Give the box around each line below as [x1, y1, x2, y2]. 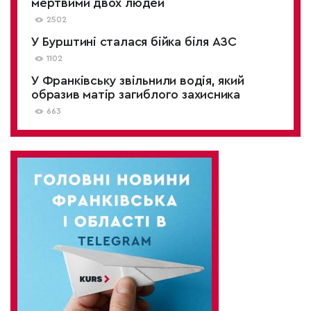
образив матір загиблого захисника [31, 88, 241, 101]
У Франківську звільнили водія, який [31, 74, 244, 87]
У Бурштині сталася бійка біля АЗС [31, 35, 237, 48]
